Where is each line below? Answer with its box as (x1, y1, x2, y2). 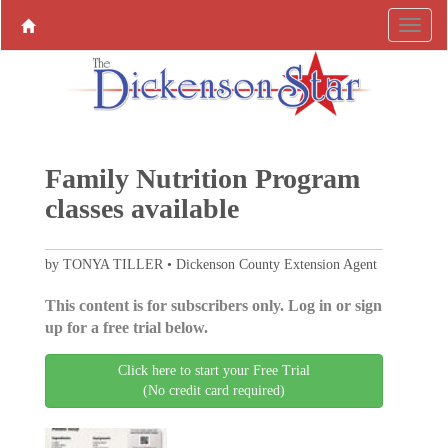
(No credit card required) (143, 383, 285, 399)
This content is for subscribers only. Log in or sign (44, 297, 382, 315)
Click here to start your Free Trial (118, 363, 310, 379)
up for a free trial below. (44, 319, 208, 337)
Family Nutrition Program (44, 163, 360, 195)
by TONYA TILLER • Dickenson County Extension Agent (44, 257, 377, 273)
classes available (44, 193, 239, 225)
